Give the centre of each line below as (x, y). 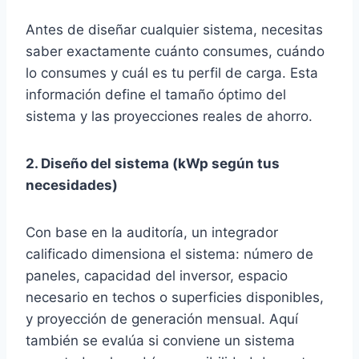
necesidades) (72, 185)
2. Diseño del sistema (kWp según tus (153, 163)
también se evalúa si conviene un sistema (160, 341)
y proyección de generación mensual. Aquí (162, 319)
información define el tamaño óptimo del (156, 95)
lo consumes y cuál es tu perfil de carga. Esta (172, 73)
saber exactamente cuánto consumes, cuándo (175, 51)
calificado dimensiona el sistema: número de (169, 254)
